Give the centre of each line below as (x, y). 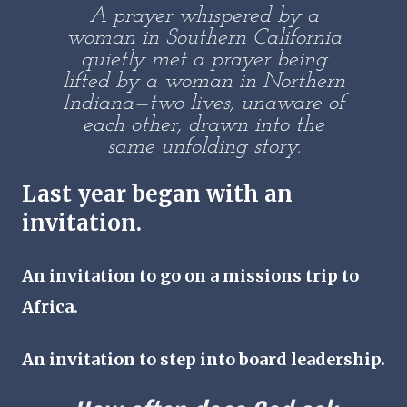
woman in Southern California (203, 39)
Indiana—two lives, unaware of (203, 104)
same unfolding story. (203, 148)
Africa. (50, 307)
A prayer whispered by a (203, 17)
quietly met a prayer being (203, 60)
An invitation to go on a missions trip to (190, 276)
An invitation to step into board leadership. (203, 360)
